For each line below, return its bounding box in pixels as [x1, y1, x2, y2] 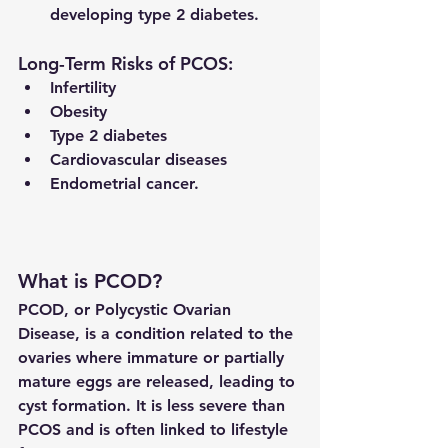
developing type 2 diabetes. [50, 5, 259, 25]
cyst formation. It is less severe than [18, 396, 290, 416]
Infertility [50, 78, 116, 98]
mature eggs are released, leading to [18, 372, 300, 392]
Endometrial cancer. [50, 174, 199, 194]
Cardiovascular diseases [50, 150, 227, 170]
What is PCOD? [18, 269, 162, 294]
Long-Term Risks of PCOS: [18, 52, 233, 76]
